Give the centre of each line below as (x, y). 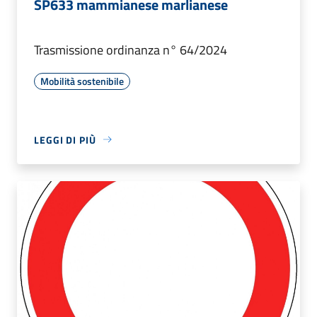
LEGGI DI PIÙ (65, 139)
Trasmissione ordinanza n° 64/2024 (131, 50)
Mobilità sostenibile (82, 81)
